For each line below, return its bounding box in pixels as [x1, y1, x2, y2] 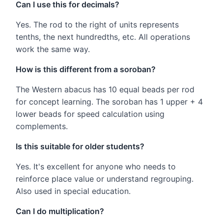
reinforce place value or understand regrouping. [16, 173, 193, 184]
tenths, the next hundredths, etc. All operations [16, 31, 190, 42]
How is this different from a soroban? [16, 64, 156, 74]
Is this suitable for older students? [16, 141, 144, 151]
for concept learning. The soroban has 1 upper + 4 [16, 96, 203, 107]
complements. [16, 121, 68, 131]
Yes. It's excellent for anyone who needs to [16, 161, 176, 171]
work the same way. [16, 44, 90, 54]
